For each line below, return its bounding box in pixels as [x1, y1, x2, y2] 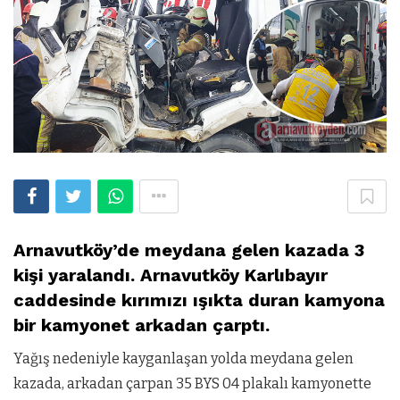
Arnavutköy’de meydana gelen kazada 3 [13, 239, 364, 262]
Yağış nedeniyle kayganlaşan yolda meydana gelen [13, 350, 354, 368]
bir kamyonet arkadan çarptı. [13, 314, 270, 337]
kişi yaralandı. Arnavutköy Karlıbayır [13, 264, 328, 287]
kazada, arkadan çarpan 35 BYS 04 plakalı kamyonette [13, 375, 371, 393]
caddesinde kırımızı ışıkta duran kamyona [13, 289, 385, 312]
